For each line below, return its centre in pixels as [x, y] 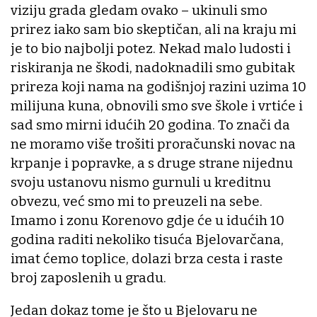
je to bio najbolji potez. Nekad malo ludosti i [151, 49]
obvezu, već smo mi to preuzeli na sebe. [137, 202]
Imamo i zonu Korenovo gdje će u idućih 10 [148, 221]
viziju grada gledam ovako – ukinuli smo [139, 11]
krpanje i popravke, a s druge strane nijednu [152, 163]
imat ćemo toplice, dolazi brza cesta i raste [147, 259]
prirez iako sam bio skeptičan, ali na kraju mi [154, 30]
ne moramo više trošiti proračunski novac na [153, 144]
